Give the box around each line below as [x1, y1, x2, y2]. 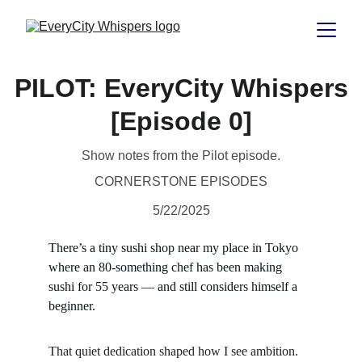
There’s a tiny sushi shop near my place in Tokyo [48, 241, 301, 255]
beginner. [48, 299, 95, 313]
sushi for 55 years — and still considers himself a [48, 280, 301, 293]
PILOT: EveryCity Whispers [14, 74, 348, 103]
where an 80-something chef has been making [48, 260, 285, 274]
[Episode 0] [110, 107, 252, 136]
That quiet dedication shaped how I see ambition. [48, 344, 301, 358]
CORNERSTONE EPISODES [95, 175, 267, 188]
